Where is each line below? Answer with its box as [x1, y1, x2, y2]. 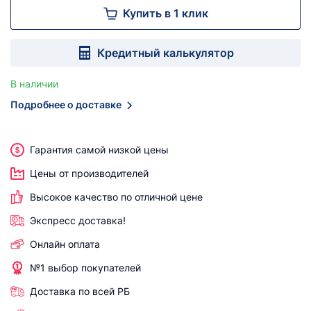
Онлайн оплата [30, 238, 100, 250]
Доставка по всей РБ [30, 285, 130, 297]
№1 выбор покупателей [30, 262, 141, 274]
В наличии [10, 78, 58, 90]
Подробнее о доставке [10, 99, 121, 110]
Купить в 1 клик [122, 6, 208, 20]
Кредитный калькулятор [96, 46, 234, 60]
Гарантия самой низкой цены [30, 144, 169, 155]
